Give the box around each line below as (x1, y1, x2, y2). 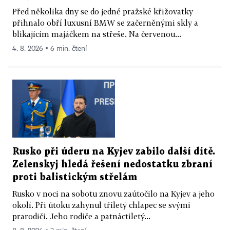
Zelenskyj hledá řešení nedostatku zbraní (12, 160, 213, 169)
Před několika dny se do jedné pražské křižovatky (12, 7, 193, 16)
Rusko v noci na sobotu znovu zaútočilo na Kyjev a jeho (12, 189, 215, 199)
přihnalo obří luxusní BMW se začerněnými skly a (12, 18, 198, 28)
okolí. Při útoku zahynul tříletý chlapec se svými (12, 200, 190, 210)
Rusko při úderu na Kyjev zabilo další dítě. (12, 147, 215, 157)
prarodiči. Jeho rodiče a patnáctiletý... (12, 212, 150, 221)
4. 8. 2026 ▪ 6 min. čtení (12, 45, 87, 53)
